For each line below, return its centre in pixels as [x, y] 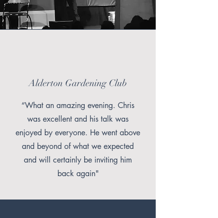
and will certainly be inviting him [78, 160]
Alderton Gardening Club [78, 83]
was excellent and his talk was [78, 119]
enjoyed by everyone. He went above [78, 133]
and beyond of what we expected [78, 146]
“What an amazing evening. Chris [78, 105]
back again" [78, 173]
